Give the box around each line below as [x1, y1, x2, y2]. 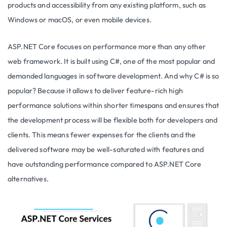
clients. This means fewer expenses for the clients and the [8, 130, 196, 140]
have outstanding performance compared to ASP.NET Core [8, 160, 202, 169]
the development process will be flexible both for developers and [8, 116, 218, 125]
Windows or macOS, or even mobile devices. [8, 15, 152, 25]
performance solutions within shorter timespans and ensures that [8, 101, 219, 110]
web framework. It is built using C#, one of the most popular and [8, 57, 215, 66]
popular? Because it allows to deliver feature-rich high [8, 86, 183, 96]
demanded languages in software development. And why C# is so [8, 71, 219, 81]
